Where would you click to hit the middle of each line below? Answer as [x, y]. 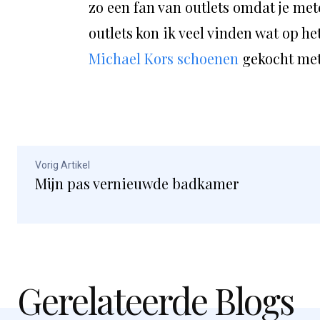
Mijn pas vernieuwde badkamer [137, 184]
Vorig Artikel [62, 165]
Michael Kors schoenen [164, 59]
